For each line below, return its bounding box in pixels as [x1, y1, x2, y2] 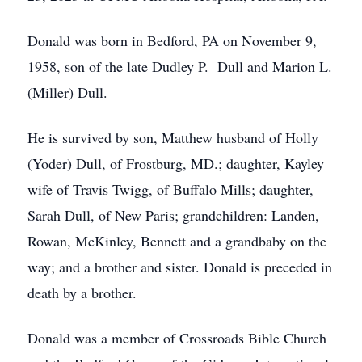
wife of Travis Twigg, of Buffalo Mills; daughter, [27, 179, 314, 199]
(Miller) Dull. [27, 82, 107, 102]
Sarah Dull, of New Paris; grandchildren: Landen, [27, 205, 319, 225]
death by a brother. [27, 283, 137, 302]
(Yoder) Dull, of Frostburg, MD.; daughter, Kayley [27, 154, 324, 173]
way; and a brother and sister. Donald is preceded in [27, 257, 332, 276]
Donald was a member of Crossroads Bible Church [27, 328, 326, 347]
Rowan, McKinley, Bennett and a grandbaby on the [27, 231, 326, 250]
